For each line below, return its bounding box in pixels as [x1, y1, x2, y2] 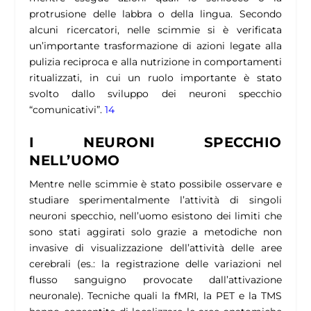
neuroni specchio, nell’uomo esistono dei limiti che [29, 210, 282, 223]
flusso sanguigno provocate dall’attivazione [29, 274, 282, 287]
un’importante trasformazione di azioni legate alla [29, 39, 282, 52]
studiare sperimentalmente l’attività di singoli [29, 194, 282, 207]
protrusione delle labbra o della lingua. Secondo [29, 7, 282, 20]
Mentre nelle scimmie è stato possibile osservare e [29, 178, 282, 191]
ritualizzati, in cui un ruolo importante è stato [29, 71, 282, 84]
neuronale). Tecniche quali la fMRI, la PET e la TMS [29, 289, 282, 303]
